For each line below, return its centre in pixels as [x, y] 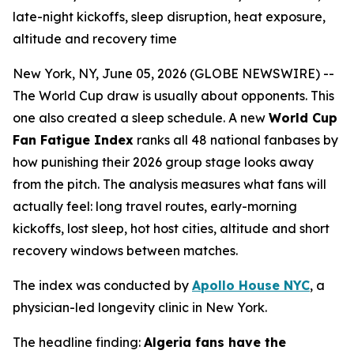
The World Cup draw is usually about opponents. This [173, 96]
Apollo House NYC [251, 285]
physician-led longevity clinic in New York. [140, 307]
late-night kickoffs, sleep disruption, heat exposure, [169, 17]
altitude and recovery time [95, 39]
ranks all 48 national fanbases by [236, 140]
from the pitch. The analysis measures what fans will [169, 184]
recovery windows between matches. [125, 250]
